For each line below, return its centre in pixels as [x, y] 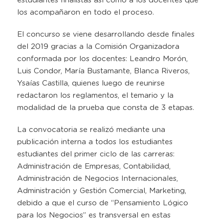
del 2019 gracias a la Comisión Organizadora [98, 46]
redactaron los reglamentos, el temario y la [95, 95]
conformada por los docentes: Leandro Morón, [102, 59]
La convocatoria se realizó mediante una [91, 130]
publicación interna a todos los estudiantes [95, 142]
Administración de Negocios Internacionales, [98, 178]
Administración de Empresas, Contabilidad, [94, 166]
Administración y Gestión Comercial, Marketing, [102, 191]
